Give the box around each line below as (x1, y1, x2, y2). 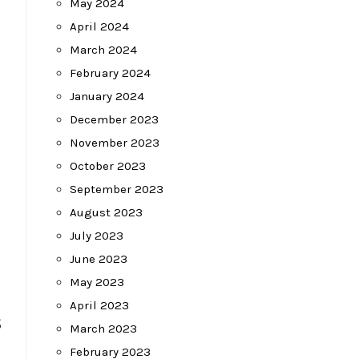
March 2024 (70, 42, 137, 57)
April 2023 (70, 298, 129, 313)
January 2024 (70, 89, 144, 103)
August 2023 (70, 205, 143, 220)
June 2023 (70, 252, 127, 266)
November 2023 (70, 135, 159, 150)
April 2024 (70, 19, 129, 34)
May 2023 (70, 275, 124, 289)
